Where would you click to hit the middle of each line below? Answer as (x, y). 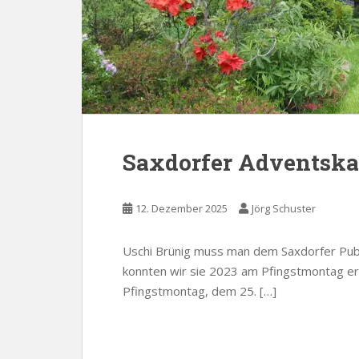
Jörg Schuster (284, 208)
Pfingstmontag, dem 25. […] (200, 291)
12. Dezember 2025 (182, 208)
